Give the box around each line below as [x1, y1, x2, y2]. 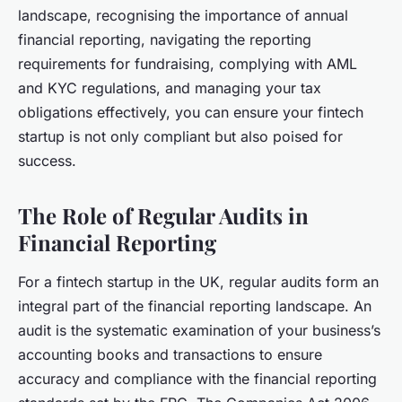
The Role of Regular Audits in [18, 201, 309, 231]
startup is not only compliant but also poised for [18, 127, 343, 146]
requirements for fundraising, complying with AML [18, 55, 357, 74]
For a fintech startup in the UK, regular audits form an [18, 273, 379, 292]
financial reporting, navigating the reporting [18, 31, 311, 49]
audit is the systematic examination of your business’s [18, 321, 380, 340]
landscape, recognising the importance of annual [18, 6, 348, 25]
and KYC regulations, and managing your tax [18, 79, 321, 98]
